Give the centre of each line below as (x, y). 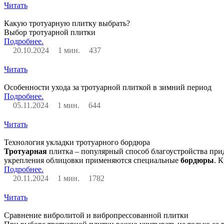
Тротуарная (25, 151)
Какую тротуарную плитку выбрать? (67, 23)
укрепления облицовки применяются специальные (92, 160)
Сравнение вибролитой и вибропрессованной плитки (96, 215)
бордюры (197, 160)
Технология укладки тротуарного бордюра (77, 142)
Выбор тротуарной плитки (50, 32)
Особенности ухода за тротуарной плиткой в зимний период (108, 87)
